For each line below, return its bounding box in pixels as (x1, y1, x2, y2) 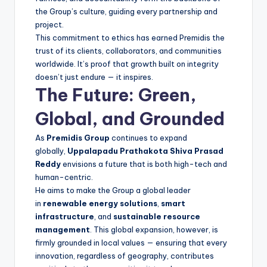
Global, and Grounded (35, 107, 225, 130)
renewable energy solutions (43, 198, 157, 208)
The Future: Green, (35, 83, 196, 106)
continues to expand (110, 132, 187, 142)
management (35, 224, 90, 234)
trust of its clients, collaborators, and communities (35, 45, 222, 55)
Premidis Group (46, 132, 110, 142)
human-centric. (35, 172, 93, 182)
